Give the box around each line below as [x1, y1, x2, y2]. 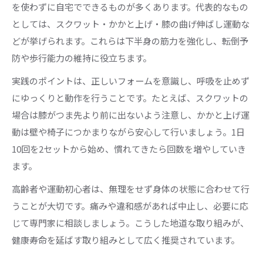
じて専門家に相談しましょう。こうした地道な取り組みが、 [12, 216, 249, 229]
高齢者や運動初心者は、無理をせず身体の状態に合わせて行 [12, 182, 249, 195]
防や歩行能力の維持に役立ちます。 [12, 51, 151, 64]
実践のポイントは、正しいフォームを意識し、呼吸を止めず [12, 74, 249, 87]
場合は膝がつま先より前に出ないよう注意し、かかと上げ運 [12, 108, 249, 121]
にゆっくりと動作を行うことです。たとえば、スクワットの [12, 91, 248, 104]
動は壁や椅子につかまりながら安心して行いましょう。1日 [12, 125, 245, 138]
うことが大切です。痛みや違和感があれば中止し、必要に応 [12, 199, 248, 212]
